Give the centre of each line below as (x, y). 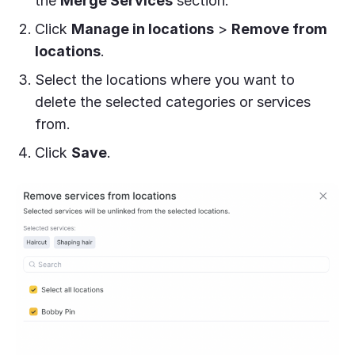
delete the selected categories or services (173, 102)
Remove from (279, 29)
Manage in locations (143, 29)
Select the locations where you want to (165, 80)
